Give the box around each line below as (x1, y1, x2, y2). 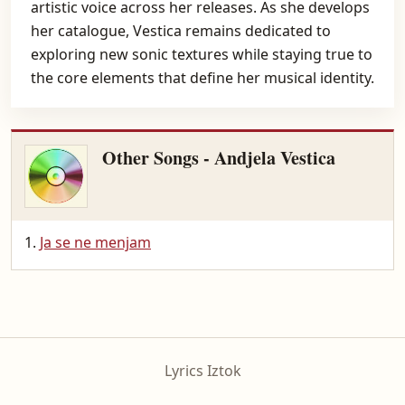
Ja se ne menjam (40, 232, 151, 252)
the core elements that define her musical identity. (31, 68, 374, 88)
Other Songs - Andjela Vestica (102, 145, 335, 171)
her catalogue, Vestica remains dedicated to (31, 21, 331, 41)
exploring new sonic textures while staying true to (31, 44, 372, 64)
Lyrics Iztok (164, 361, 241, 381)
